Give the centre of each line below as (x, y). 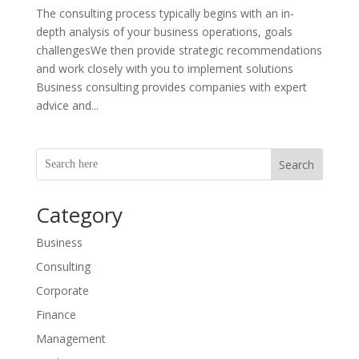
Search (297, 164)
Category (79, 214)
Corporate (62, 290)
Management (71, 338)
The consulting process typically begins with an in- (165, 13)
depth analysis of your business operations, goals (164, 31)
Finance (56, 314)
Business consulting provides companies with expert (171, 87)
